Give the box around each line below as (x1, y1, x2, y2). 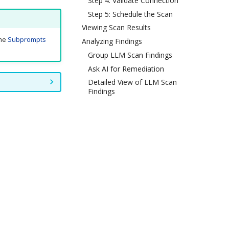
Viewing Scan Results (82, 22, 151, 33)
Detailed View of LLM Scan (88, 77, 177, 87)
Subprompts (7, 35, 46, 44)
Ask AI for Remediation (88, 63, 164, 74)
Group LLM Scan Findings (88, 50, 172, 60)
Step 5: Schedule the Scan (88, 9, 173, 19)
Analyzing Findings (82, 36, 142, 46)
